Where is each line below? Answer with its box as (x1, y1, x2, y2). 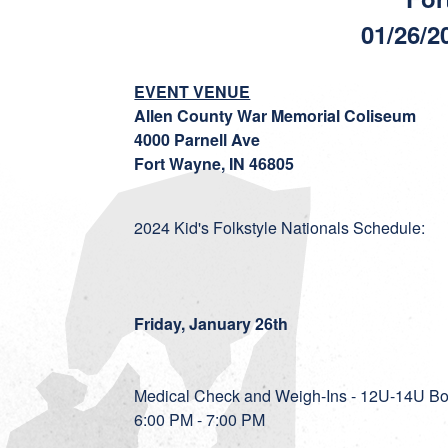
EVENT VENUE (134, 80, 251, 103)
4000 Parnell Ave (134, 128, 261, 151)
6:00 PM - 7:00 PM (134, 408, 270, 431)
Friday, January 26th (134, 312, 293, 335)
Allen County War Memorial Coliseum (134, 104, 417, 127)
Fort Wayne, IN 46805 (134, 152, 295, 175)
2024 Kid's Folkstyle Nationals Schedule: (134, 216, 430, 239)
